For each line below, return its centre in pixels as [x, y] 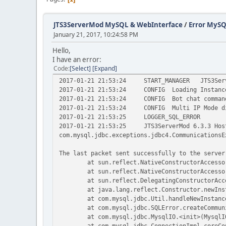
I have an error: [77, 60]
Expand [105, 68]
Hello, [62, 50]
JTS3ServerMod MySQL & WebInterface [118, 25]
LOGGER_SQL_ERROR [172, 117]
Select [80, 68]
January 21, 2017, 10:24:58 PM [96, 35]
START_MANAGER [167, 80]
